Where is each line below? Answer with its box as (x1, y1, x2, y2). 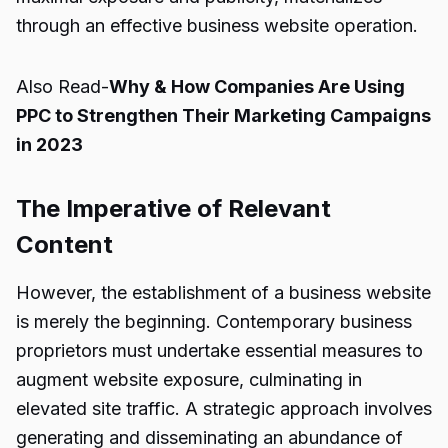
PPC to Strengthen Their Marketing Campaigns (16, 105, 431, 126)
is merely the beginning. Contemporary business (16, 311, 412, 332)
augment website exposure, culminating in (16, 369, 362, 390)
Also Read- (16, 76, 109, 97)
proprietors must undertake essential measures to (16, 340, 423, 361)
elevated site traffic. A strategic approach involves (16, 398, 432, 419)
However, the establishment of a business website (16, 282, 431, 303)
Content (16, 230, 113, 259)
